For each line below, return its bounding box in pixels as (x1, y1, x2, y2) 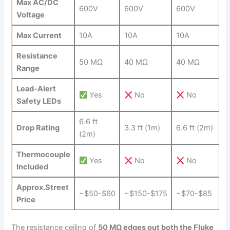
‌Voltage (16, 10, 45, 20)
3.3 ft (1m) (124, 123, 160, 133)
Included (16, 162, 48, 172)
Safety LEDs (16, 97, 61, 106)
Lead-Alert (16, 84, 56, 94)
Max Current (16, 31, 62, 41)
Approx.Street (16, 183, 69, 193)
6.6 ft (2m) (176, 123, 213, 133)
